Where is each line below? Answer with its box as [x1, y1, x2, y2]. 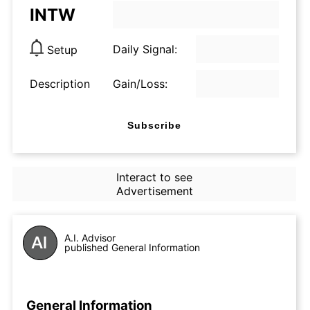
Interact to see [116, 170, 192, 184]
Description [30, 77, 90, 91]
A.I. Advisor [64, 232, 116, 244]
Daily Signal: [113, 42, 177, 56]
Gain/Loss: [113, 77, 167, 91]
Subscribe [127, 119, 181, 131]
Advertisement [116, 184, 193, 198]
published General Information [64, 241, 200, 253]
